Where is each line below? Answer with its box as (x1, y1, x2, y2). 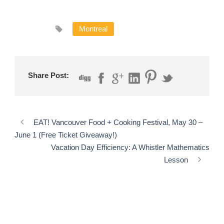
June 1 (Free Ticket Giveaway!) (14, 130, 117, 139)
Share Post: (28, 71, 69, 79)
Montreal (79, 24, 107, 33)
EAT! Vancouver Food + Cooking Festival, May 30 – (33, 117, 202, 126)
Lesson (164, 155, 188, 164)
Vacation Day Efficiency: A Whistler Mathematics (51, 142, 209, 151)
